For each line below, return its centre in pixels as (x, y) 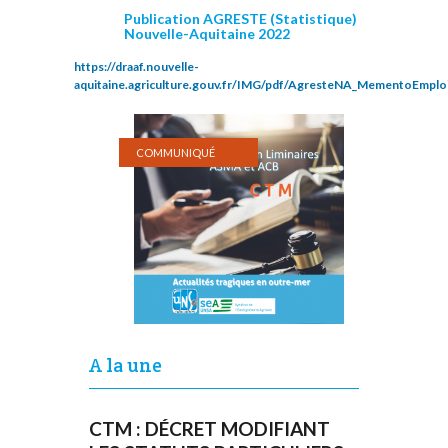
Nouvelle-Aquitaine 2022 (207, 33)
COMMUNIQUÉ (175, 152)
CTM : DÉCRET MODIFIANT (209, 428)
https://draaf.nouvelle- (136, 66)
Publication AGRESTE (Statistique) (240, 18)
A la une (125, 365)
